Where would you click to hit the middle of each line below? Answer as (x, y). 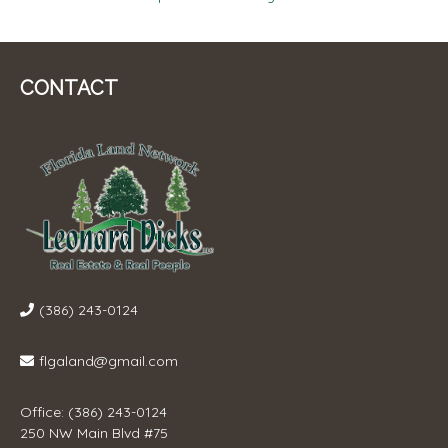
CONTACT (69, 87)
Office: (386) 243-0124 (93, 412)
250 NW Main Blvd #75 (94, 433)
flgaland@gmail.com (108, 361)
